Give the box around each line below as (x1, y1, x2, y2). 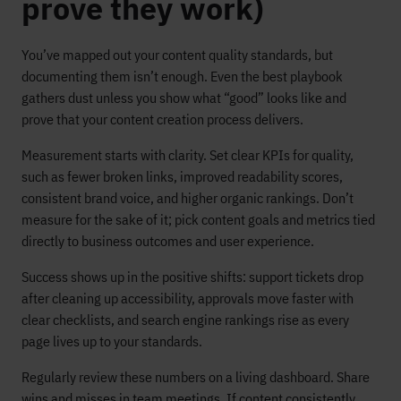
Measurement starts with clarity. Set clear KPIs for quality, (21, 145, 354, 164)
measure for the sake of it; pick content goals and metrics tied (21, 209, 375, 228)
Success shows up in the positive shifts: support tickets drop (21, 267, 363, 286)
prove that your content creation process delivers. (21, 109, 303, 128)
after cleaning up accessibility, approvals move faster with (21, 288, 354, 307)
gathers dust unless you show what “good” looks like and (21, 88, 346, 107)
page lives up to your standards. (21, 331, 202, 350)
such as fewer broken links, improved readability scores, (21, 166, 343, 185)
